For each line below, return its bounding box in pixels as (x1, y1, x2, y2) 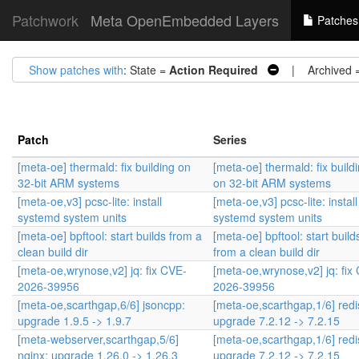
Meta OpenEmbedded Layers (91, 10, 279, 30)
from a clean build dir (213, 244, 320, 260)
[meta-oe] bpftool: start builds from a (18, 228, 202, 244)
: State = (123, 62, 169, 78)
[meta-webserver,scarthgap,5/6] (18, 331, 179, 347)
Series (213, 131, 247, 147)
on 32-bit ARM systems (213, 175, 331, 191)
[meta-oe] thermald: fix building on (18, 159, 191, 175)
